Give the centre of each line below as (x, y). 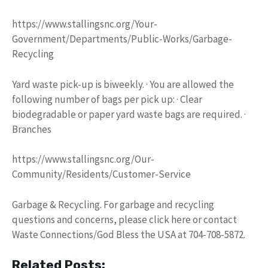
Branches (32, 129)
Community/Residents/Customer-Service (101, 174)
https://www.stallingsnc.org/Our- (83, 159)
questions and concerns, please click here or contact (124, 219)
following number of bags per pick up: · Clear (107, 99)
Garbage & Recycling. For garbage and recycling (113, 204)
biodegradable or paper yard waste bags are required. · (129, 114)
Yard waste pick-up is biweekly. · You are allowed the (123, 84)
